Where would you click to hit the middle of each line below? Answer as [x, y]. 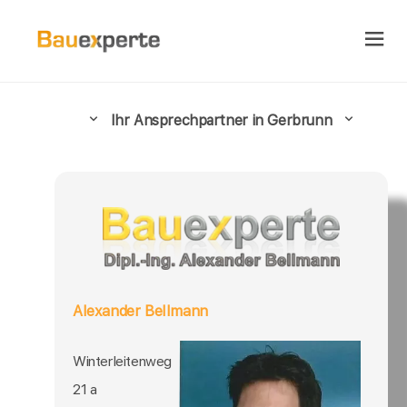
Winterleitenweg [122, 361]
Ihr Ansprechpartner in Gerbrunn [221, 120]
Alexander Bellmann [140, 310]
